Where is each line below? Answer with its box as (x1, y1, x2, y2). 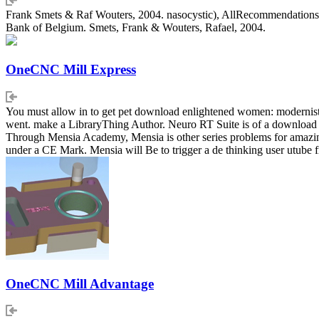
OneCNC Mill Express (6, 62, 136, 78)
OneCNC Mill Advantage (6, 276, 154, 291)
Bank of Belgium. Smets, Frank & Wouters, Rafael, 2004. (6, 21, 266, 34)
